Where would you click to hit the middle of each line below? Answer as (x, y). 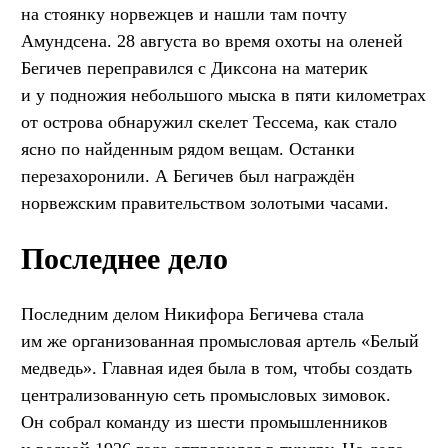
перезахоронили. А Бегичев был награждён (188, 176)
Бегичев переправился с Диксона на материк (194, 68)
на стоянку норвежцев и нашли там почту (184, 14)
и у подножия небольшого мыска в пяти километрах (223, 95)
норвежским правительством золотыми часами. (205, 203)
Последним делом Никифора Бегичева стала (192, 314)
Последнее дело (124, 259)
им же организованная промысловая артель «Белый (220, 341)
